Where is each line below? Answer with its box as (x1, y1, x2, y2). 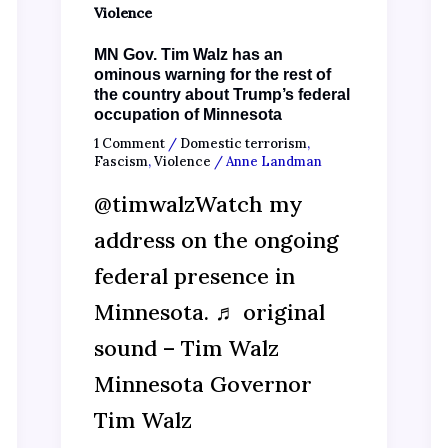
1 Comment (93, 134, 165, 152)
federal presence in (93, 262, 295, 291)
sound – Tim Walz (93, 334, 279, 363)
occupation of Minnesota (93, 106, 282, 124)
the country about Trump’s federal (93, 86, 350, 104)
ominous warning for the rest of (93, 66, 331, 84)
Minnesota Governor (93, 370, 312, 399)
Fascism (93, 152, 148, 170)
